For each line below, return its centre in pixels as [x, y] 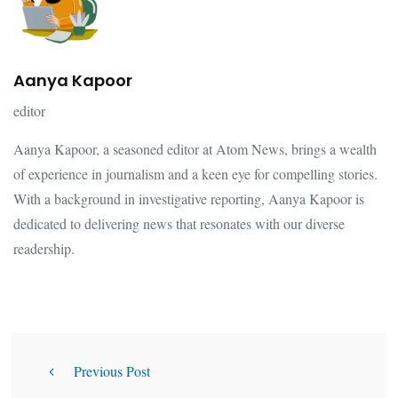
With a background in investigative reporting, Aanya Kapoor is [189, 199]
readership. [44, 249]
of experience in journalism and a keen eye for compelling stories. [195, 174]
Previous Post [112, 371]
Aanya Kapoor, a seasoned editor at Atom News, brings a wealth [195, 149]
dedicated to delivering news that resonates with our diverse [179, 224]
